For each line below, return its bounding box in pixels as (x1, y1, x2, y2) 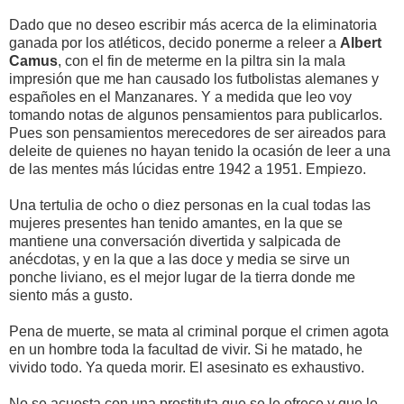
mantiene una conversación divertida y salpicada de (9, 233, 341, 249)
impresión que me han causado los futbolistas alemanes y (9, 70, 379, 87)
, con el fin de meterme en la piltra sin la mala (58, 52, 345, 69)
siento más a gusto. (9, 287, 133, 303)
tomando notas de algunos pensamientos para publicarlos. (9, 106, 382, 123)
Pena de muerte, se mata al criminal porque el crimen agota (9, 323, 389, 339)
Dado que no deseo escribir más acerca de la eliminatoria (9, 16, 377, 32)
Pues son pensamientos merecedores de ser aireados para (9, 124, 386, 141)
